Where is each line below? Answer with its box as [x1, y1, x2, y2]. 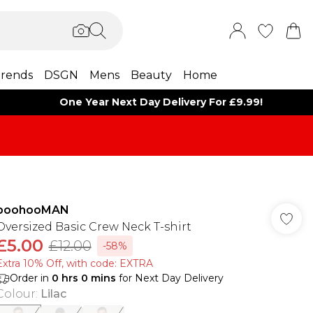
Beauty [130, 68, 172, 82]
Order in [9, 272, 52, 284]
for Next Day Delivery [115, 272, 224, 284]
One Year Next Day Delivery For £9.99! [59, 96, 263, 108]
